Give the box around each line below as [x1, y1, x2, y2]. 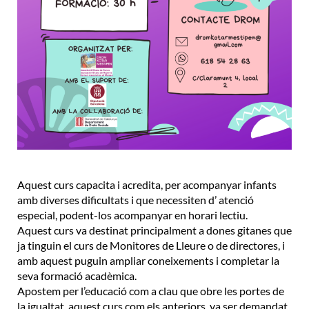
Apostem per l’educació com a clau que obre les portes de [17, 284, 284, 298]
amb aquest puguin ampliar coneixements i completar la [17, 254, 279, 268]
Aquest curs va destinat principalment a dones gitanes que [17, 223, 292, 237]
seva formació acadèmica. [17, 269, 137, 283]
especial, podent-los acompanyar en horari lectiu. [17, 208, 248, 222]
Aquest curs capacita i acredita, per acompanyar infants [17, 178, 277, 192]
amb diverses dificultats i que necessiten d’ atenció [17, 193, 254, 207]
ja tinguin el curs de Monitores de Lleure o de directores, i [17, 239, 285, 252]
